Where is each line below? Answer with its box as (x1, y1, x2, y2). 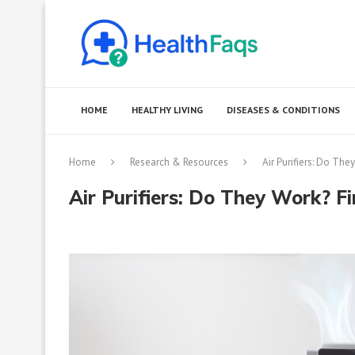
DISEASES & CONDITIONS (227, 104, 340, 116)
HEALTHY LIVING (132, 104, 203, 116)
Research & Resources (130, 155, 228, 169)
